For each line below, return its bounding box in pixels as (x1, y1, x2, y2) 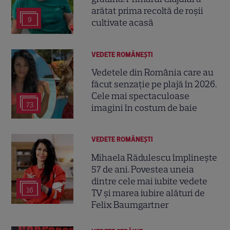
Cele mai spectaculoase (91, 90, 190, 102)
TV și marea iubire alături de (91, 187, 205, 199)
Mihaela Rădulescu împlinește (91, 151, 218, 163)
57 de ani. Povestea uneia (91, 163, 195, 175)
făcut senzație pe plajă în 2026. (91, 78, 217, 90)
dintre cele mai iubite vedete (91, 175, 208, 187)
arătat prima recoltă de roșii (91, 5, 204, 17)
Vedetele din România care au (91, 66, 214, 78)
